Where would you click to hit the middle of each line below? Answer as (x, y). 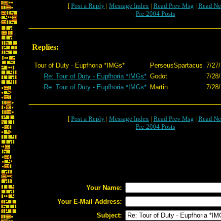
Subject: (109, 215)
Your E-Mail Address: (90, 202)
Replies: (45, 47)
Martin (159, 87)
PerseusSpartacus (176, 65)
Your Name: (104, 188)
